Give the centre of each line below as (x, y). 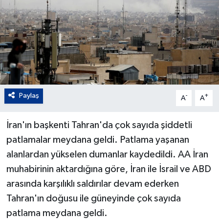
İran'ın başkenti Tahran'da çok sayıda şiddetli (99, 125)
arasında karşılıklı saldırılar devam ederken (92, 184)
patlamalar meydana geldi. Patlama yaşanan (98, 140)
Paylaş (29, 96)
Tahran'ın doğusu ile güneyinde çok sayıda (93, 199)
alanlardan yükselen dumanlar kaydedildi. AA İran (107, 155)
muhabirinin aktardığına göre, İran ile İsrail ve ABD (109, 169)
